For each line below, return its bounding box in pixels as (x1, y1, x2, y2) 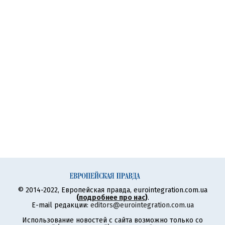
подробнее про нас (78, 193, 145, 202)
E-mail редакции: (31, 201, 90, 209)
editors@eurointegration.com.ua (90, 201, 194, 209)
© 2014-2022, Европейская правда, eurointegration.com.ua (18, 186, 207, 194)
